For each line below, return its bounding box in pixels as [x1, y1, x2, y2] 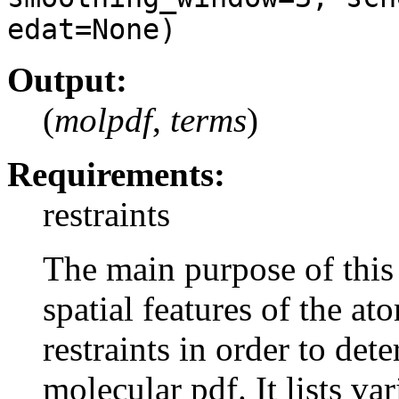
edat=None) [7, 12, 176, 45]
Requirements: [7, 154, 225, 193]
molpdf [54, 100, 152, 139]
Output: [7, 60, 127, 99]
